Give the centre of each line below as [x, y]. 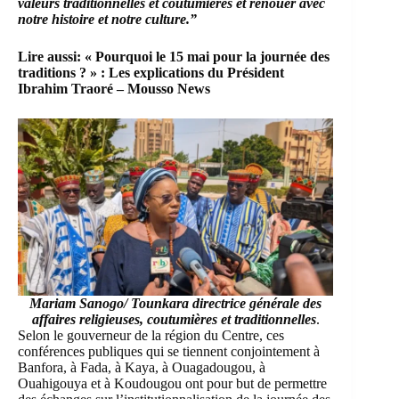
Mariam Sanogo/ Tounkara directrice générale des [176, 304]
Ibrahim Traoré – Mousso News [114, 88]
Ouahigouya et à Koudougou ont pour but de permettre [172, 384]
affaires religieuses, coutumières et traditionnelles [174, 320]
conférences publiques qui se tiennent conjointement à [169, 352]
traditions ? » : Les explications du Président [151, 72]
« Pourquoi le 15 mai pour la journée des [207, 56]
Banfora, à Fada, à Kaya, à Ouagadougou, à [142, 368]
